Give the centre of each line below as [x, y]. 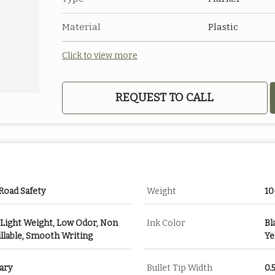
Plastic [223, 27]
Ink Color [166, 223]
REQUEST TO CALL [165, 98]
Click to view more [100, 56]
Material [81, 27]
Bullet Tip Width [180, 268]
